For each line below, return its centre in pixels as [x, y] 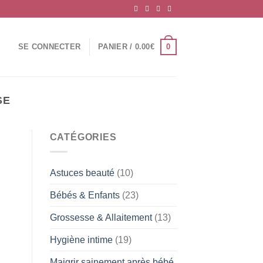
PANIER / [117, 47]
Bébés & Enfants [85, 195]
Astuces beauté [82, 173]
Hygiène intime [81, 240]
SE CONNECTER [50, 47]
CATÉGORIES [83, 137]
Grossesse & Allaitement [101, 217]
